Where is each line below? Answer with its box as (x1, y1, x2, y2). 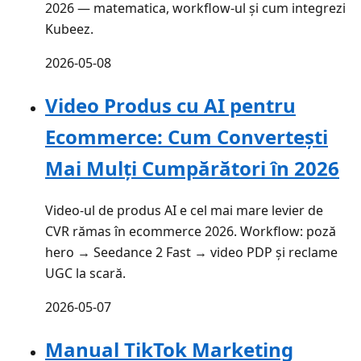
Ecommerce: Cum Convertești (45, 123, 328, 151)
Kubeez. (45, 20, 93, 39)
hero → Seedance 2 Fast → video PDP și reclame (45, 243, 338, 262)
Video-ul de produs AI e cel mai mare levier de (45, 201, 323, 220)
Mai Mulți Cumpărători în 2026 (45, 155, 339, 182)
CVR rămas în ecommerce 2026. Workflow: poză (45, 222, 336, 241)
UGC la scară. (45, 264, 126, 283)
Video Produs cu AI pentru (45, 92, 296, 119)
